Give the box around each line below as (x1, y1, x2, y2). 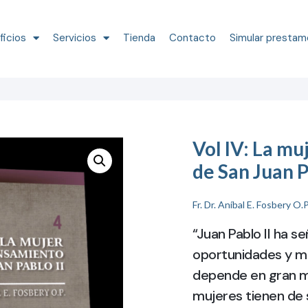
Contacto (169, 30, 217, 45)
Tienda (123, 30, 156, 45)
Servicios (53, 30, 97, 45)
